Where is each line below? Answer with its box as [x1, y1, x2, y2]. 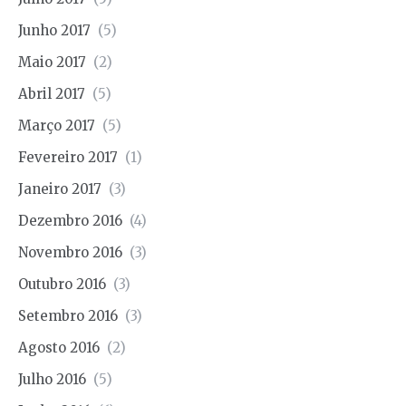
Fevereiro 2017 [18, 149, 118, 167]
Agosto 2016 [18, 339, 100, 357]
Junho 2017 [18, 22, 91, 40]
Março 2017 [18, 117, 95, 135]
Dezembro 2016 [18, 212, 122, 230]
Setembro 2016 [18, 307, 118, 325]
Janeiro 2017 [18, 180, 101, 198]
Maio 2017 [18, 53, 86, 72]
